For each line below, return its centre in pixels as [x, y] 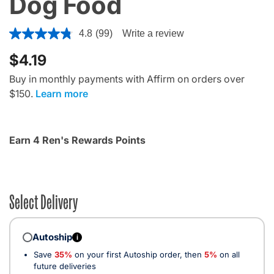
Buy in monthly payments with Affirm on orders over [127, 79]
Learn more [62, 94]
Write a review [153, 34]
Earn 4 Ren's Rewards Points [77, 140]
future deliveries [65, 266]
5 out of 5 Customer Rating [69, 32]
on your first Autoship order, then [138, 255]
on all [228, 255]
